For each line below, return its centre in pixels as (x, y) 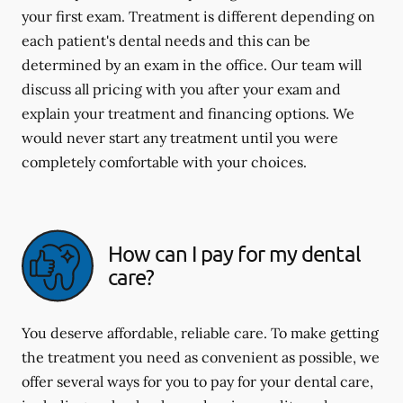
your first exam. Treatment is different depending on (198, 16)
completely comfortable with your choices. (164, 161)
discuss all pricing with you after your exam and (181, 89)
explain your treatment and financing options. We (188, 113)
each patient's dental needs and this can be (166, 40)
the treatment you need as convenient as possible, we (201, 357)
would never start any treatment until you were (180, 137)
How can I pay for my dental (234, 254)
